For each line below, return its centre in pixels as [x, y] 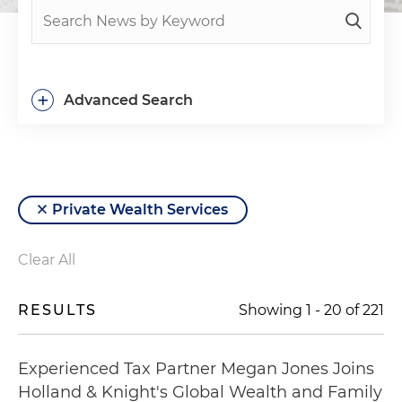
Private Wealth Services [140, 210]
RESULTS [57, 310]
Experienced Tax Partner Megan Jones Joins [196, 369]
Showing [272, 310]
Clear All [47, 260]
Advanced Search [128, 100]
